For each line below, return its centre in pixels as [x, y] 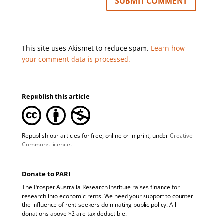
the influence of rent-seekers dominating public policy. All [99, 204]
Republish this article [55, 96]
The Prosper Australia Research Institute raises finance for [100, 187]
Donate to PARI [46, 173]
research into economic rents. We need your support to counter [107, 196]
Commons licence [46, 144]
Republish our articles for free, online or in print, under [96, 135]
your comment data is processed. [76, 59]
